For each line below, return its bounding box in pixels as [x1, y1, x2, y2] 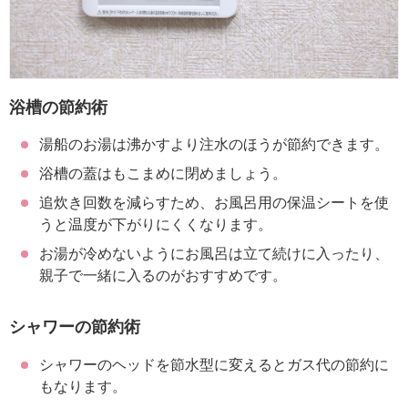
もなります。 [38, 378, 127, 394]
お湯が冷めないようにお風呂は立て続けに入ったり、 [38, 246, 389, 262]
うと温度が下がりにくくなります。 [38, 217, 272, 233]
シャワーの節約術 [9, 317, 140, 337]
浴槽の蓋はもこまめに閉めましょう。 [38, 166, 287, 182]
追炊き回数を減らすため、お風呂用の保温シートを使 [38, 195, 389, 211]
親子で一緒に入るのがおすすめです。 [38, 268, 287, 284]
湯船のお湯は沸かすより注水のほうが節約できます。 [38, 137, 389, 153]
